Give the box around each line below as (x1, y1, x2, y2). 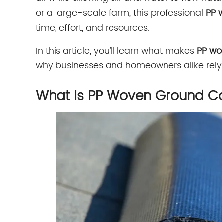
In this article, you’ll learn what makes (36, 44, 197, 58)
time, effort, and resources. (36, 21, 150, 36)
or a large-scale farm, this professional (36, 6, 206, 21)
